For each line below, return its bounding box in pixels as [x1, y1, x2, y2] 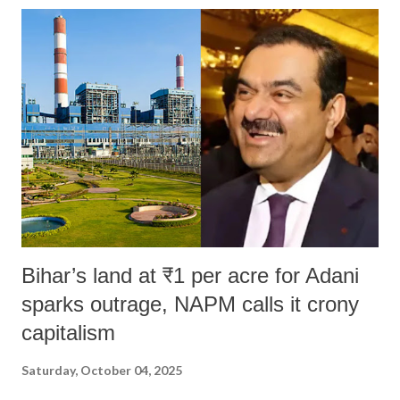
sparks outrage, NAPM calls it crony [21, 291, 359, 316]
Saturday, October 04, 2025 [21, 362, 182, 378]
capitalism [21, 320, 115, 345]
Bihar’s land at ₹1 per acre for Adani [21, 262, 359, 287]
